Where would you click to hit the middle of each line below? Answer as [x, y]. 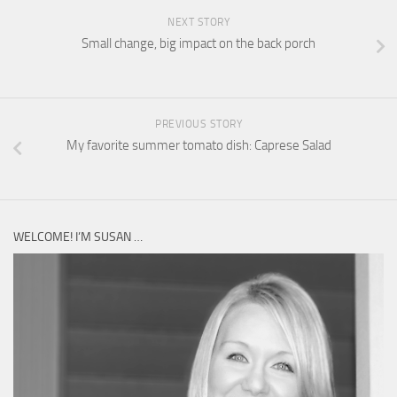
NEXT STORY [198, 22]
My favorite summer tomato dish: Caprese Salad [198, 145]
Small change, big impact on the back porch [198, 43]
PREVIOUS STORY [198, 124]
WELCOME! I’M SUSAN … [78, 237]
